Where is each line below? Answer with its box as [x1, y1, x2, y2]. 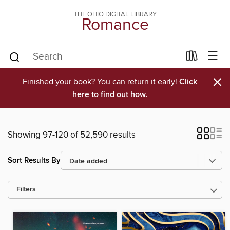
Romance [81, 15, 149, 35]
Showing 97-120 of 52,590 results [8, 129, 136, 141]
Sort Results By [8, 155, 61, 165]
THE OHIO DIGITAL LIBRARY [73, 10, 157, 18]
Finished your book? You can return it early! [23, 76, 179, 87]
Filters [16, 185, 36, 194]
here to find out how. [72, 89, 147, 100]
